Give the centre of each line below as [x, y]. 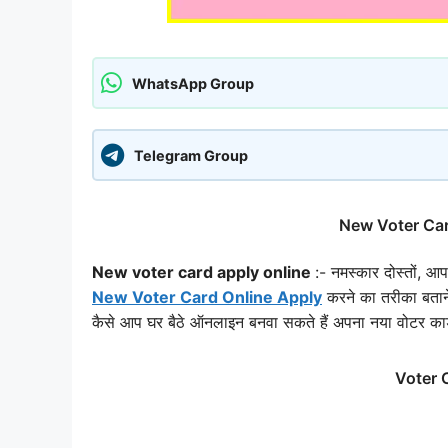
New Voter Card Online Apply [207, 296]
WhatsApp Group [193, 83]
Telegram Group [191, 155]
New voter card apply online [203, 271]
